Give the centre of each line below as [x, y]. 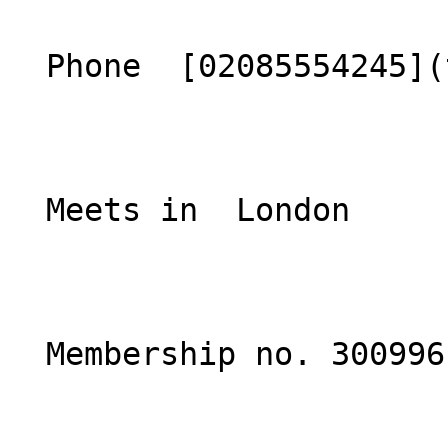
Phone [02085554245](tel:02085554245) [27, 66]
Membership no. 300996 [27, 354]
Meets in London [27, 210]
